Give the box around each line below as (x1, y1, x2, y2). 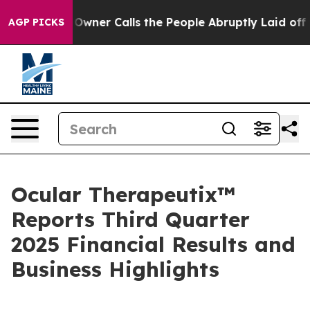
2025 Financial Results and (11, 231, 295, 257)
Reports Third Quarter (11, 206, 250, 232)
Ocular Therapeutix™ (11, 181, 235, 208)
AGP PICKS (8, 16, 64, 28)
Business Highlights (11, 256, 219, 282)
